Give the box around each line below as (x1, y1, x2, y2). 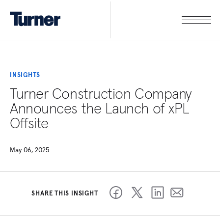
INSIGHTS (10, 71, 41, 80)
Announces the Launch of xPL (10, 99, 190, 118)
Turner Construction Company (10, 84, 192, 103)
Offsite (10, 114, 49, 133)
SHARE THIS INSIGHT (31, 189, 98, 198)
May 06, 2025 (10, 145, 49, 155)
